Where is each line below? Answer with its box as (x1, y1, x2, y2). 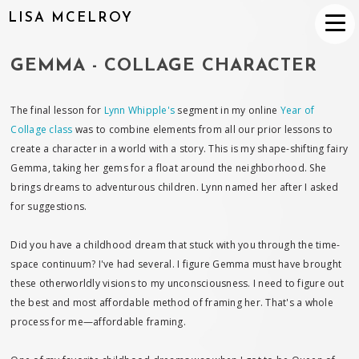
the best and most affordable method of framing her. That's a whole (10, 296, 333, 309)
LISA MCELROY (8, 11, 133, 25)
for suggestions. (10, 200, 87, 213)
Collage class (10, 123, 73, 136)
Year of (280, 103, 315, 117)
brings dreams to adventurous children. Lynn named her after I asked (10, 180, 339, 194)
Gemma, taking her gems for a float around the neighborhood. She (10, 161, 327, 175)
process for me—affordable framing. (10, 315, 186, 329)
